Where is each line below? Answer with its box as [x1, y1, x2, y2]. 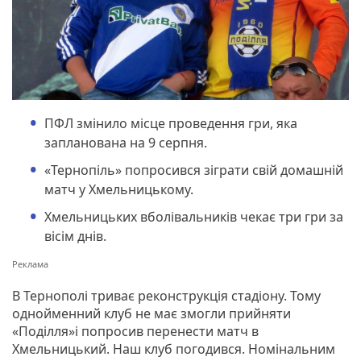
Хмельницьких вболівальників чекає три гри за [44, 207, 343, 226]
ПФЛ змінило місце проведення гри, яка [44, 114, 297, 132]
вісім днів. [44, 226, 106, 245]
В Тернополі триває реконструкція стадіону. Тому [12, 286, 321, 305]
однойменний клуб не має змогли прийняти [12, 304, 291, 322]
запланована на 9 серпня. [44, 133, 207, 151]
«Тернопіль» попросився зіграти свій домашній [44, 160, 343, 179]
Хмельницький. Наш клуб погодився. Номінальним [12, 339, 335, 358]
